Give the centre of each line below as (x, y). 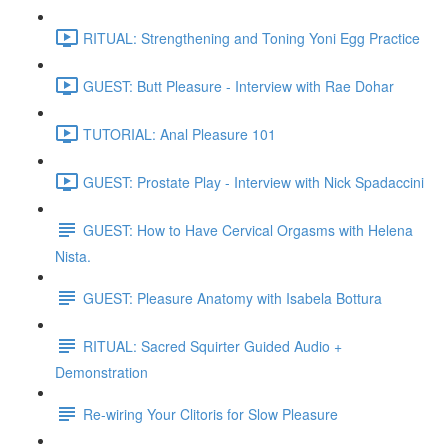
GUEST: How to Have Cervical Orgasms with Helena (248, 229)
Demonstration (101, 372)
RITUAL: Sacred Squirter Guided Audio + (212, 345)
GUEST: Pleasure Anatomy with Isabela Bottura (232, 297)
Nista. (73, 256)
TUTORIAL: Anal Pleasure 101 (179, 133)
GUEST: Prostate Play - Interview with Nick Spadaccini (253, 181)
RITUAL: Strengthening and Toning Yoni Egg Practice (251, 37)
